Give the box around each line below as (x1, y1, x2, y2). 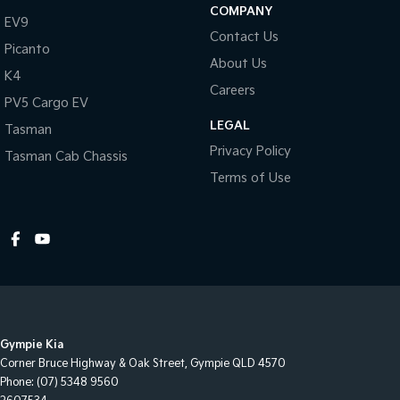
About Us (209, 56, 267, 71)
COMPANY (209, 4, 272, 19)
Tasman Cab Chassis (4, 149, 128, 164)
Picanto (4, 42, 50, 57)
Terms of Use (209, 171, 291, 186)
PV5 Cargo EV (4, 96, 88, 111)
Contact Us (209, 29, 279, 45)
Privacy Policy (209, 144, 291, 159)
